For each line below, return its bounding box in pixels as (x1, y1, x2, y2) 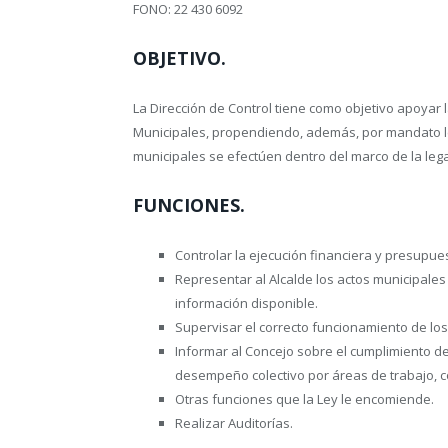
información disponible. (175, 294, 318, 313)
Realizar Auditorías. (175, 414, 293, 433)
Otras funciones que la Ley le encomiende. (175, 390, 434, 409)
